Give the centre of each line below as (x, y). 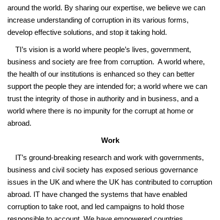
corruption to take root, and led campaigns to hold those (96, 206)
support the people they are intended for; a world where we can (107, 86)
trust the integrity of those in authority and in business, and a (103, 98)
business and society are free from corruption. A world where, (106, 61)
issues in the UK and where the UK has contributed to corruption (110, 182)
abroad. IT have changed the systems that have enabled (97, 194)
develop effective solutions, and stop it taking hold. (87, 32)
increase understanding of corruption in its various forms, (98, 20)
